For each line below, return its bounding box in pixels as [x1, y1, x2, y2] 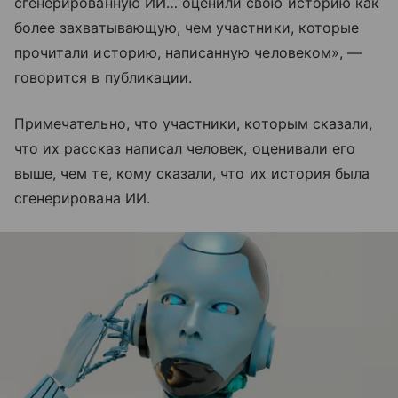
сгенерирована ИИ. [14, 189, 150, 208]
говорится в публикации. [14, 68, 193, 87]
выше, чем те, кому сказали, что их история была [14, 164, 370, 183]
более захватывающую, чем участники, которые [14, 19, 360, 37]
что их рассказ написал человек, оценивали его [14, 139, 356, 158]
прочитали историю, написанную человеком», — [14, 44, 362, 62]
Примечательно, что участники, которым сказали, [14, 115, 373, 133]
